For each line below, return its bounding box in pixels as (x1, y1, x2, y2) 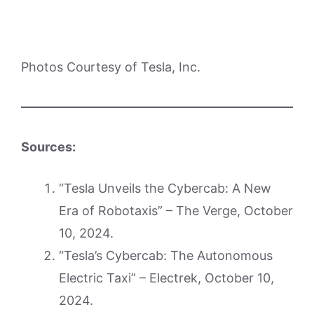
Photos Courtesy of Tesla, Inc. (21, 60, 200, 75)
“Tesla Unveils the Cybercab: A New (59, 181, 271, 196)
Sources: (21, 139, 76, 155)
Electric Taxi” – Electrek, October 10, (59, 271, 274, 286)
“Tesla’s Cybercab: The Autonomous (59, 248, 273, 264)
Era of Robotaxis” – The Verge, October (59, 203, 293, 219)
